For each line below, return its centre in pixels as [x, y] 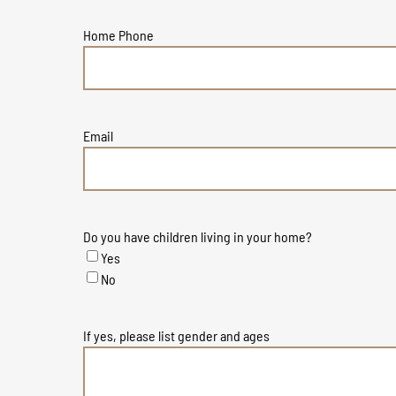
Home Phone [119, 34]
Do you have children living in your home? [198, 236]
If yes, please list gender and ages [177, 335]
